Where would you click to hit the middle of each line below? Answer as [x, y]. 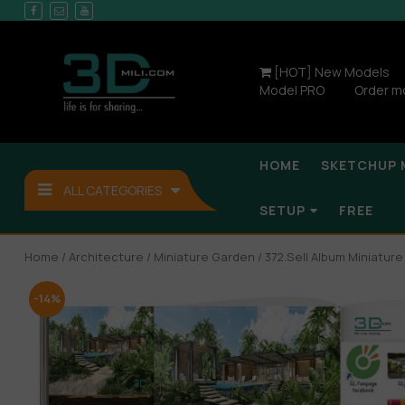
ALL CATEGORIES [113, 190]
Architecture [106, 256]
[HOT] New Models [330, 72]
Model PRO [292, 90]
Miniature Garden [204, 256]
